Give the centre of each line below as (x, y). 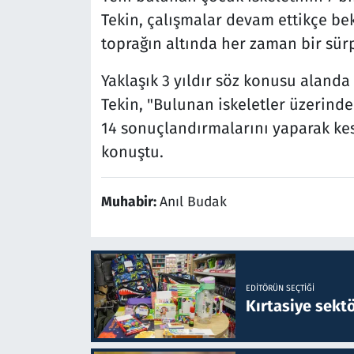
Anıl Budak (193, 201)
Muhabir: (130, 201)
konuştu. (132, 151)
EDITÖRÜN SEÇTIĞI (280, 288)
